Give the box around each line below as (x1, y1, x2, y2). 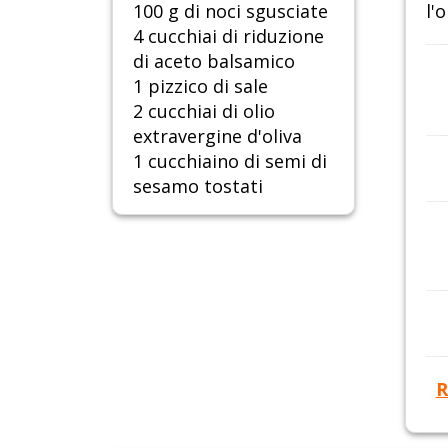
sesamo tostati (133, 174, 263, 199)
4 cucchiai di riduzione (133, 24, 324, 49)
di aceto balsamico (133, 49, 295, 74)
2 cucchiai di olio (133, 99, 275, 124)
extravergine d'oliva (133, 124, 302, 149)
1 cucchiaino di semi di (133, 149, 327, 174)
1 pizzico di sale (133, 74, 268, 99)
